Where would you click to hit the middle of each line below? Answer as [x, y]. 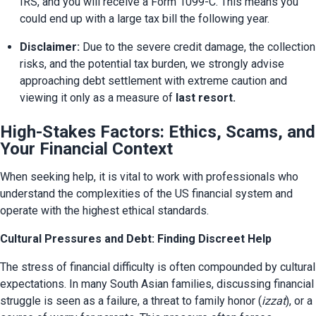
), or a [299, 301]
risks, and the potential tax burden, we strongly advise [152, 64]
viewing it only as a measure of [98, 98]
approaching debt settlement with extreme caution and [153, 81]
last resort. [206, 98]
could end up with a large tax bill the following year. [145, 19]
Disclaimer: [50, 47]
